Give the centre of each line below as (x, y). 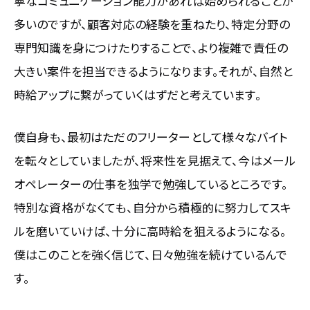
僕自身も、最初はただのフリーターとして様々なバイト (151, 136)
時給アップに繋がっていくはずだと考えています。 (138, 94)
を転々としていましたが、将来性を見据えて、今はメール (155, 160)
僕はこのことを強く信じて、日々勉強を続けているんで (151, 254)
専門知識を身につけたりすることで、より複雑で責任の (151, 47)
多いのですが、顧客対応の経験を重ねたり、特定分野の (152, 24)
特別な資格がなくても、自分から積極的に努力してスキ (153, 207)
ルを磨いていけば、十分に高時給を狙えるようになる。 (151, 230)
